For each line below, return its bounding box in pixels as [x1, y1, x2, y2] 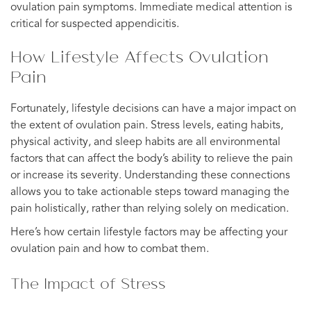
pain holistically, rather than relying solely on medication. [10, 203, 289, 215]
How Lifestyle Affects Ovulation [10, 44, 269, 68]
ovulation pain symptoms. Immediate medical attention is [10, 1, 292, 13]
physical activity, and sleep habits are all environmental [10, 136, 280, 148]
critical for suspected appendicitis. [10, 18, 179, 30]
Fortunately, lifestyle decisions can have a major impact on [10, 103, 296, 115]
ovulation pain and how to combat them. [10, 243, 209, 255]
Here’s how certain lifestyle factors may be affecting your [10, 226, 287, 238]
